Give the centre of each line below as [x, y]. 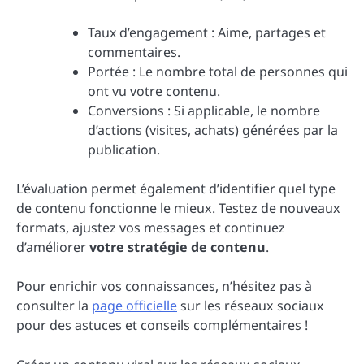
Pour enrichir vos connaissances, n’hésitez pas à [164, 286]
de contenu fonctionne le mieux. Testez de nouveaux [178, 208]
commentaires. [134, 52]
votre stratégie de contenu [178, 247]
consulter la [54, 306]
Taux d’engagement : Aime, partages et [207, 33]
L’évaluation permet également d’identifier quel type [176, 189]
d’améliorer [53, 247]
